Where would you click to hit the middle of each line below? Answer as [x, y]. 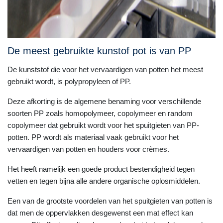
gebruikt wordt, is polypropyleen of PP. [70, 81]
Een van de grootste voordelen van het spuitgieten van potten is [110, 201]
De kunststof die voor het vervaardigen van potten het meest [105, 69]
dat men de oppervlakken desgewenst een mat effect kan [100, 213]
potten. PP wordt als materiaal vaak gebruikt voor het [93, 137]
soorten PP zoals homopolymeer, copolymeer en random [100, 113]
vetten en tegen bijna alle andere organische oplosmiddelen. [104, 181]
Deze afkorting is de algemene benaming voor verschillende [104, 101]
